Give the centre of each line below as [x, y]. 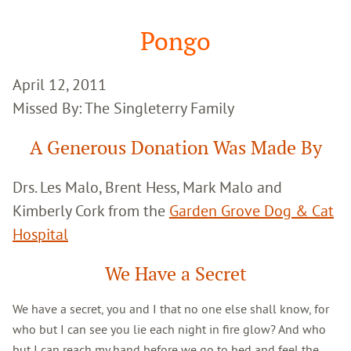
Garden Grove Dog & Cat [251, 210]
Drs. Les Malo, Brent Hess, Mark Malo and [147, 186]
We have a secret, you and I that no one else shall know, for [171, 308]
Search [30, 22]
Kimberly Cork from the [91, 210]
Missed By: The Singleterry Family [123, 107]
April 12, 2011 [60, 84]
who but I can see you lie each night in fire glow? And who [169, 329]
